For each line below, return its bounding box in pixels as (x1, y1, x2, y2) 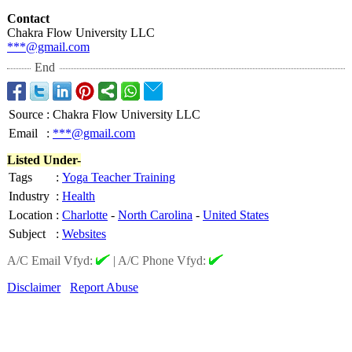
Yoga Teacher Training (62, 170, 175, 184)
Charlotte (62, 208, 108, 222)
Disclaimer (7, 280, 60, 294)
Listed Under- (7, 153, 81, 167)
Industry (9, 189, 49, 203)
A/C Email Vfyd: (7, 254, 96, 267)
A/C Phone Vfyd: (118, 254, 209, 267)
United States (203, 208, 269, 222)
